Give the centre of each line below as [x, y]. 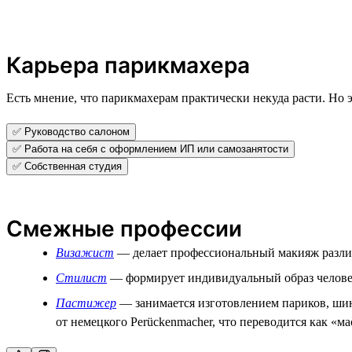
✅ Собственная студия [67, 166]
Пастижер [86, 302]
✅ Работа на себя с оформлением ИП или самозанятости [150, 148]
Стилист [81, 277]
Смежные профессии [124, 228]
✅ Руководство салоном [71, 131]
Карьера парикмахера [128, 65]
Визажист [85, 252]
